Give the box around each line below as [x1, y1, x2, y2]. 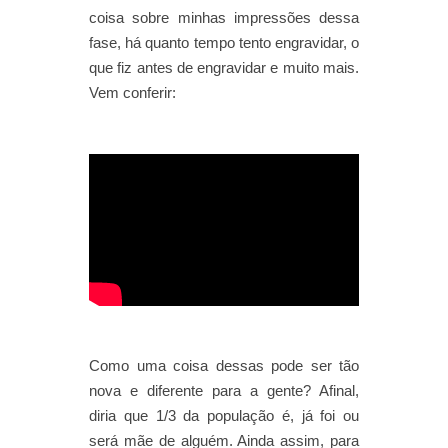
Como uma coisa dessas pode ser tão [89, 356, 359, 374]
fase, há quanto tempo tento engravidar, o [89, 33, 359, 51]
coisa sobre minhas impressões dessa [89, 8, 359, 26]
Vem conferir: [89, 83, 176, 101]
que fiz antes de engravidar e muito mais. [89, 58, 359, 76]
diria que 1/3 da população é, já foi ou [89, 406, 359, 424]
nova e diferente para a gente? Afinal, [89, 381, 359, 399]
